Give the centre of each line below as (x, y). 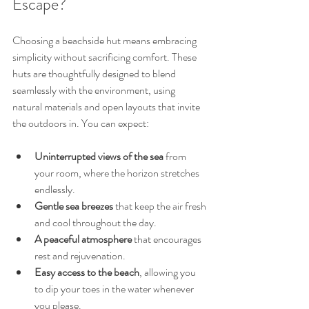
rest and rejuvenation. (80, 256)
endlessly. (55, 189)
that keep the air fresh (161, 206)
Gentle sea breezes (74, 206)
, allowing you (169, 272)
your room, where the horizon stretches (118, 173)
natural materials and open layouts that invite (107, 107)
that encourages (168, 239)
